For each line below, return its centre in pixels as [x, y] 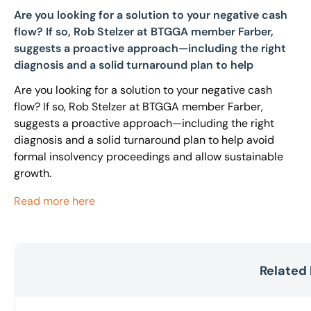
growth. [33, 173]
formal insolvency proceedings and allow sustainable [149, 157]
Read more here [54, 201]
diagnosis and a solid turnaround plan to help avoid [144, 140]
